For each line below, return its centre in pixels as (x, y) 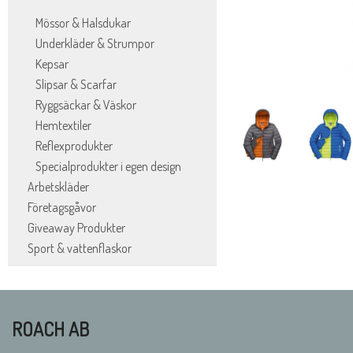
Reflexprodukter (74, 146)
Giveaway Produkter (76, 228)
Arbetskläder (58, 187)
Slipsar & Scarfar (76, 84)
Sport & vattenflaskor (80, 248)
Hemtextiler (63, 125)
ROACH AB (50, 329)
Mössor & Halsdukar (83, 23)
